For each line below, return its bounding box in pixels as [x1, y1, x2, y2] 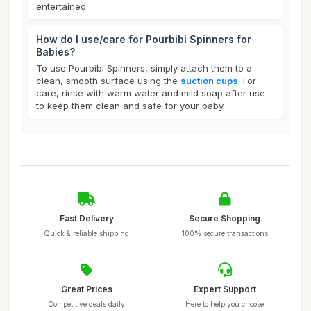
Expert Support [193, 284, 256, 294]
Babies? [36, 46, 75, 58]
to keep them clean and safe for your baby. [36, 100, 225, 111]
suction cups [180, 75, 238, 86]
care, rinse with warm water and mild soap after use [36, 87, 265, 99]
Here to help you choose [185, 300, 264, 308]
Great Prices [60, 284, 112, 294]
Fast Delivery [59, 213, 114, 224]
